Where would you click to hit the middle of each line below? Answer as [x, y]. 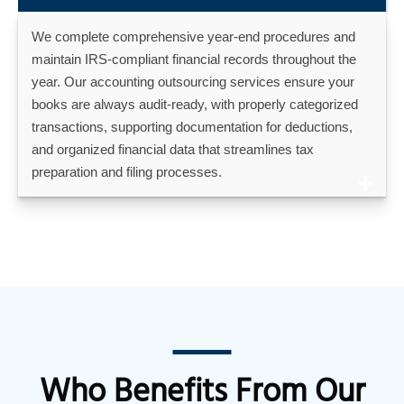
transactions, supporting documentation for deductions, [192, 126]
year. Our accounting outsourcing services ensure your [193, 81]
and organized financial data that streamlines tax [173, 149]
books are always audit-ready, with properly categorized [195, 104]
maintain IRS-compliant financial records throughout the [194, 59]
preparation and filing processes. [127, 171]
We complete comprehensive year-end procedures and [193, 36]
